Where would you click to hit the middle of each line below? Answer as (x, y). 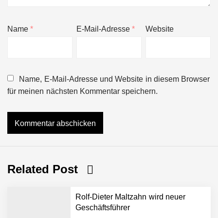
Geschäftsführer (103, 207)
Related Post (45, 169)
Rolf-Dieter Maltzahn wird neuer (130, 197)
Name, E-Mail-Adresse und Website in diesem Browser (115, 79)
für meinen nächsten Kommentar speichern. (83, 91)
